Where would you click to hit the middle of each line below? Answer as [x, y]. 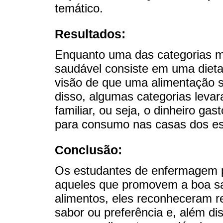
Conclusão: [88, 150]
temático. [79, 8]
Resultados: [90, 34]
